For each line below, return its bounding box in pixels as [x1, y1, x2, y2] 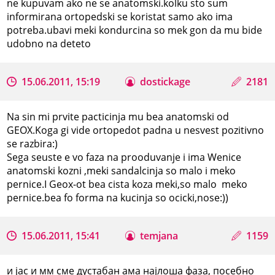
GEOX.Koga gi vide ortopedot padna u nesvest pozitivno [7, 123, 265, 137]
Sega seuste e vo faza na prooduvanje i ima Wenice [7, 150, 242, 164]
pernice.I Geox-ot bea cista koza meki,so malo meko [7, 177, 248, 191]
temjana [140, 228, 179, 242]
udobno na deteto [7, 36, 91, 50]
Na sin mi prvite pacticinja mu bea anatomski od [7, 109, 230, 123]
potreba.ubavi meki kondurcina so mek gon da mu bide [7, 23, 263, 37]
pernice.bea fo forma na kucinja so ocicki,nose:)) [7, 190, 231, 204]
